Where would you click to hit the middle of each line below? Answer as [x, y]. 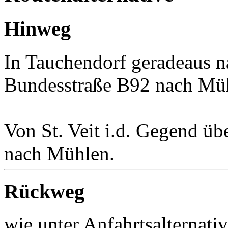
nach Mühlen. [59, 153]
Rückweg [44, 191]
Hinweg [37, 29]
